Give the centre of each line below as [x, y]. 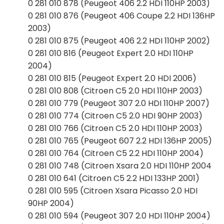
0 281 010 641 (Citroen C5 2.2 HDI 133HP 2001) [114, 178]
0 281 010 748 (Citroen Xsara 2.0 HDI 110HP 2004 [120, 165]
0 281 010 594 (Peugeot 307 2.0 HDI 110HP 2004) [119, 215]
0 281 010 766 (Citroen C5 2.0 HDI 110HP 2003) [115, 128]
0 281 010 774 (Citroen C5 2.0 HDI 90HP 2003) [115, 115]
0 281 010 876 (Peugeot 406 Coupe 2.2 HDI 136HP [121, 15]
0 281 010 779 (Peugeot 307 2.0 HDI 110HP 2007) [119, 103]
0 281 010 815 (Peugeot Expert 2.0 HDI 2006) [112, 78]
